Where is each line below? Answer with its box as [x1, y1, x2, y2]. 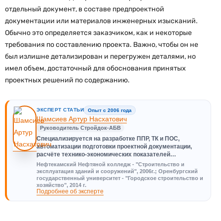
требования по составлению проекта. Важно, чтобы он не [5, 40, 198, 49]
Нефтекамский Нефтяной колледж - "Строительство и [37, 161, 184, 167]
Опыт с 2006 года [88, 107, 132, 113]
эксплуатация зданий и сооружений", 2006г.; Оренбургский [37, 168, 198, 174]
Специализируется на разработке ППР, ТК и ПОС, [37, 135, 180, 142]
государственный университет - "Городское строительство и [37, 175, 203, 181]
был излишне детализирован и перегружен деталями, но [5, 52, 196, 61]
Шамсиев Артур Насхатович [37, 114, 127, 123]
